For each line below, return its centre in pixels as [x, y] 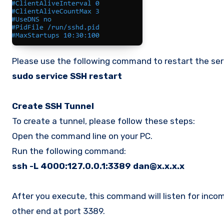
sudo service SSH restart [67, 76]
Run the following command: [69, 151]
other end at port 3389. [58, 211]
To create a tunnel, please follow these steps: [103, 121]
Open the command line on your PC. [82, 136]
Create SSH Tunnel [53, 106]
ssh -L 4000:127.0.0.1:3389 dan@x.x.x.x [98, 166]
